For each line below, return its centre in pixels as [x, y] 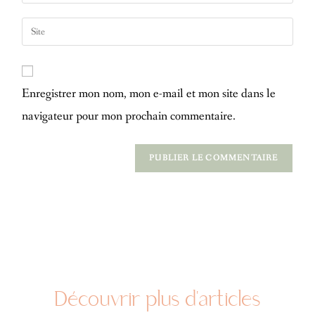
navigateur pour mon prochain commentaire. [129, 116]
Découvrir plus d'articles [157, 299]
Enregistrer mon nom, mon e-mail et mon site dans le [149, 94]
